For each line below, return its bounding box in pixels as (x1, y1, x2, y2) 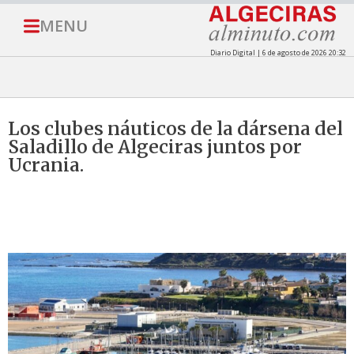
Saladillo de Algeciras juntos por (8, 135, 302, 159)
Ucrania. (8, 153, 84, 177)
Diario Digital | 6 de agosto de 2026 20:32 (209, 47, 346, 58)
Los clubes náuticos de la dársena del (8, 117, 343, 141)
